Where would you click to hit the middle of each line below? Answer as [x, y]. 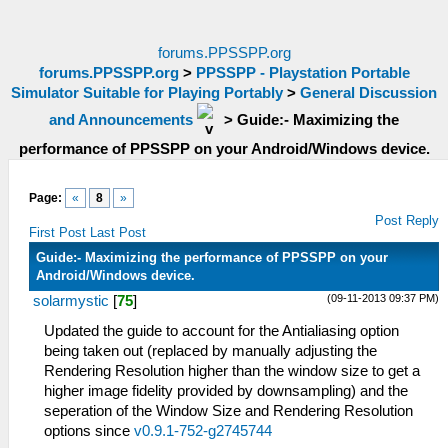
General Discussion [368, 93]
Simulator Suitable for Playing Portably [147, 93]
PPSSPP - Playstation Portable [302, 73]
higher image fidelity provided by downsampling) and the [226, 391]
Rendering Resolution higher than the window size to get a [232, 371]
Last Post [118, 232]
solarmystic [71, 301]
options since [89, 431]
